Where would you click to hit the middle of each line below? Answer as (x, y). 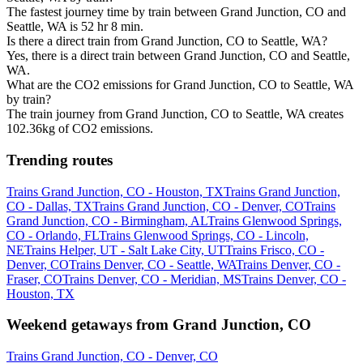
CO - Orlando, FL (53, 235)
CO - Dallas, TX (49, 206)
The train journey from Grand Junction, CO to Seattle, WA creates (175, 114)
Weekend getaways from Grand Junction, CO (159, 325)
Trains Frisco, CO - (275, 250)
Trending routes (60, 160)
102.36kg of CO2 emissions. (80, 129)
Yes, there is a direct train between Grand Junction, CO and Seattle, (178, 56)
